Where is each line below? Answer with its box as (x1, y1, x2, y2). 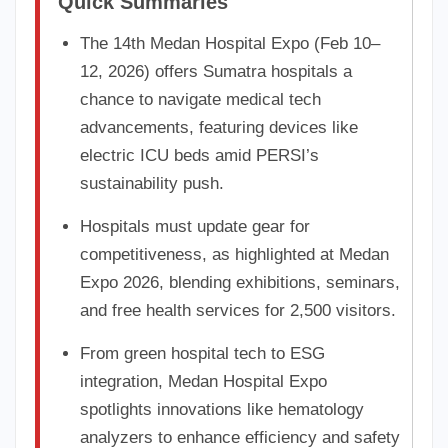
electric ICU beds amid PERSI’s (80, 145, 320, 165)
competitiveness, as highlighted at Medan (80, 244, 390, 264)
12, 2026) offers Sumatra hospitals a (80, 61, 353, 81)
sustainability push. (80, 173, 225, 193)
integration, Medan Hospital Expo (80, 371, 328, 391)
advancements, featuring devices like (80, 117, 359, 137)
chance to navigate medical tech (80, 89, 322, 109)
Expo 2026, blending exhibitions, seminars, (80, 272, 401, 292)
